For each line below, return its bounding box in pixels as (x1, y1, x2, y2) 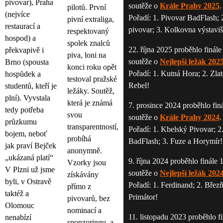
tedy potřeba (5, 106, 44, 114)
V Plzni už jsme (5, 165, 55, 174)
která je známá (67, 99, 112, 108)
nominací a (67, 206, 102, 215)
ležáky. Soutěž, (67, 87, 114, 96)
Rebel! (128, 81, 149, 90)
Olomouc (5, 201, 34, 210)
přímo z (67, 182, 91, 191)
